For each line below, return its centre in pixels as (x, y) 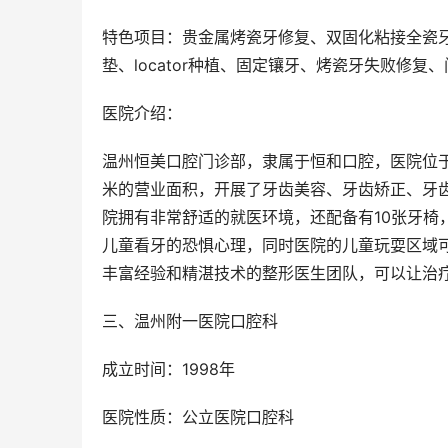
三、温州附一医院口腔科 (190, 321)
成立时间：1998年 (168, 369)
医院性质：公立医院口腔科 (198, 417)
